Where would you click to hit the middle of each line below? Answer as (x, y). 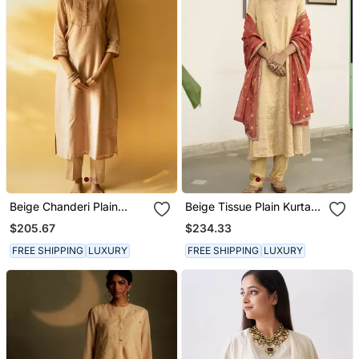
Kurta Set (34, 220)
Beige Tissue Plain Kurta (248, 206)
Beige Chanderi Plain (63, 206)
